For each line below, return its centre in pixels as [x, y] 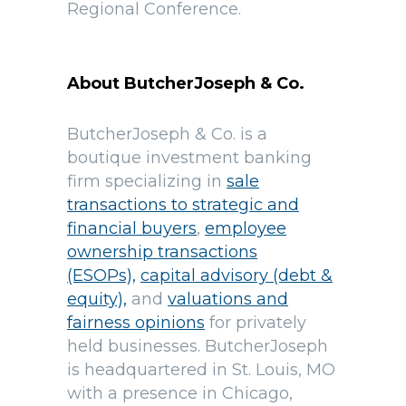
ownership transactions [162, 252]
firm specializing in [147, 182]
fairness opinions [136, 323]
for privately [256, 323]
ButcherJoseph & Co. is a [167, 135]
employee [246, 229]
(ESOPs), [101, 276]
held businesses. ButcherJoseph [198, 347]
